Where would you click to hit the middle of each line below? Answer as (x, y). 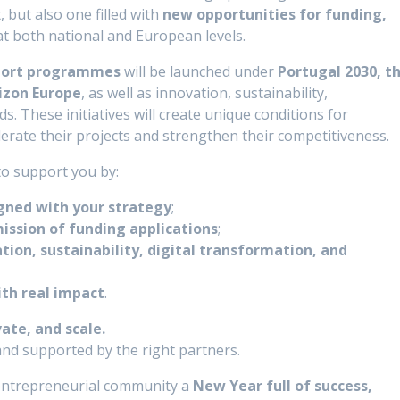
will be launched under (200, 72)
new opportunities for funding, (275, 15)
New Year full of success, (283, 386)
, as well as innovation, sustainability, (205, 93)
